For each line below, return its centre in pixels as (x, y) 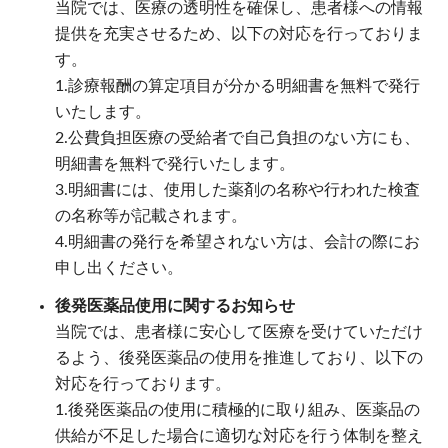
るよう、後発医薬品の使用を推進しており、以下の (239, 358)
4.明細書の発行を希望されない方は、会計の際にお (237, 241)
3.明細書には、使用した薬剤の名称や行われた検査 (237, 189)
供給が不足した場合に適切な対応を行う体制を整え (239, 436)
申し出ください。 (119, 267)
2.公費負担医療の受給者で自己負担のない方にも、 (237, 137)
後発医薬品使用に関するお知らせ (175, 306)
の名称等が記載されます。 (151, 215)
